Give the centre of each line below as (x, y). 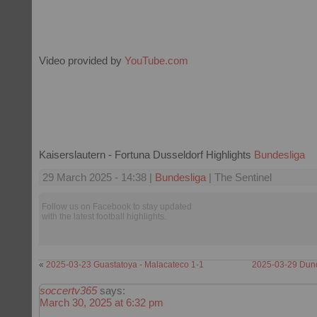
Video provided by (82, 60)
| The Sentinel (239, 177)
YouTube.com (156, 60)
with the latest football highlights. (104, 217)
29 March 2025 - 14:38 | (99, 177)
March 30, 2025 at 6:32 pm (102, 302)
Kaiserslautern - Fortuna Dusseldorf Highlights (146, 155)
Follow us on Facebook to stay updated (117, 207)
